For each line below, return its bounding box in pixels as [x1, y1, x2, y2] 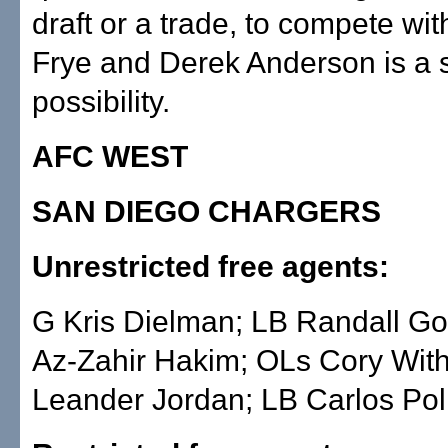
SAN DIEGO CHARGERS [32, 195, 381, 228]
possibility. [32, 85, 170, 118]
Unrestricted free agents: [32, 250, 389, 283]
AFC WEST [32, 140, 188, 173]
